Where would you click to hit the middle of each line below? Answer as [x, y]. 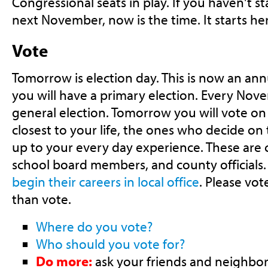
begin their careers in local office [105, 181]
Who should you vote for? [110, 243]
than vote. [41, 199]
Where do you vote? [94, 226]
